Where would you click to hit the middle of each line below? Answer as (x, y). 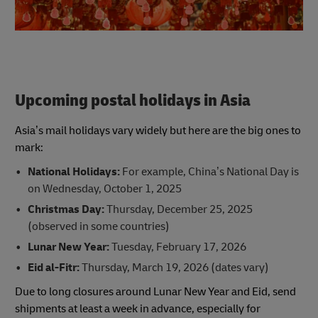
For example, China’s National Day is (209, 171)
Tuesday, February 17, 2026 (177, 247)
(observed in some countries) (98, 226)
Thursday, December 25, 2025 (178, 209)
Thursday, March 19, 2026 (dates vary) (175, 267)
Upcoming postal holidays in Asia (133, 101)
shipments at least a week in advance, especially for (138, 308)
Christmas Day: (66, 209)
